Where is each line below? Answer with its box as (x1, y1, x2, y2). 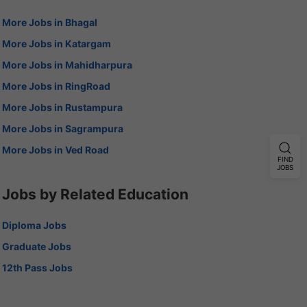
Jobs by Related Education (1, 185, 188, 203)
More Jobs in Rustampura (1, 101, 123, 113)
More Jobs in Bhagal (1, 16, 97, 28)
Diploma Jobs (1, 219, 66, 231)
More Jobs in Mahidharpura (1, 58, 132, 71)
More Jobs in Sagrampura (1, 122, 123, 134)
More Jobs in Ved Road (1, 143, 109, 156)
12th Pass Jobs (1, 261, 73, 273)
